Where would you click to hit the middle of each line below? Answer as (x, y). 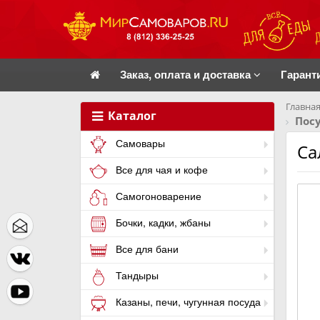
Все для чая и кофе (160, 170)
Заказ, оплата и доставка (187, 74)
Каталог (131, 116)
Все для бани (146, 249)
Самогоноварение (157, 196)
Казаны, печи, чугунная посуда (187, 302)
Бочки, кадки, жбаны (162, 222)
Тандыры (136, 275)
